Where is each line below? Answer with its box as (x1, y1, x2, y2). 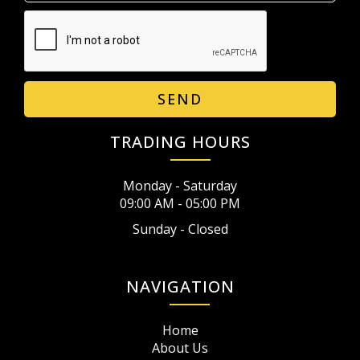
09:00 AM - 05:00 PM (120, 194, 240, 212)
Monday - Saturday (123, 177, 237, 194)
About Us (152, 339, 208, 357)
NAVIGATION (125, 276, 235, 297)
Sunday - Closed (132, 220, 228, 238)
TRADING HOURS (109, 131, 251, 153)
